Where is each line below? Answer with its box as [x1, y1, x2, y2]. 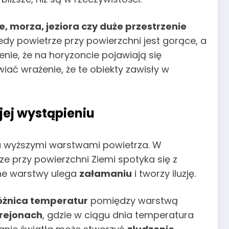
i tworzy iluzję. [132, 167, 196, 180]
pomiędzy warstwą [88, 194, 178, 208]
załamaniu [79, 167, 132, 180]
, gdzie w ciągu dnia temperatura [42, 209, 194, 222]
